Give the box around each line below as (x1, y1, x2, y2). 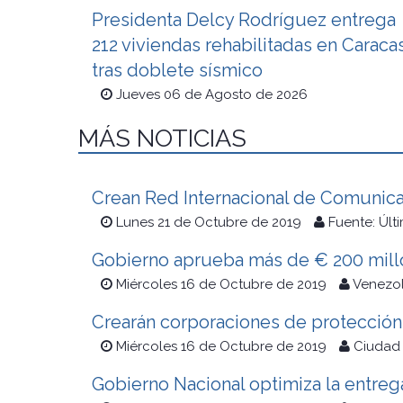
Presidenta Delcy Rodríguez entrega (92, 9, 396, 31)
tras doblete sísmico (92, 59, 263, 82)
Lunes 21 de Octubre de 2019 (116, 214, 301, 231)
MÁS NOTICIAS (78, 124, 246, 153)
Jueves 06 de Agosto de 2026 (116, 86, 308, 103)
